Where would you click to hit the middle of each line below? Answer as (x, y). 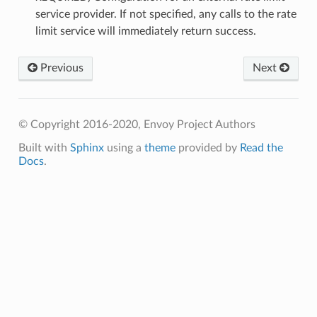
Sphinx (87, 148)
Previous (60, 68)
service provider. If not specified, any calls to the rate (166, 14)
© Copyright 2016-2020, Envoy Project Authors (137, 124)
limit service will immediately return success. (145, 31)
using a (124, 148)
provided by (207, 148)
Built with (44, 148)
